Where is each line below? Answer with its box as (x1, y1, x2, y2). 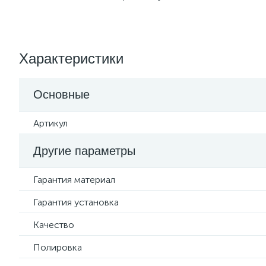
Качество (33, 219, 74, 230)
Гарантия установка (33, 197, 119, 208)
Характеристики (19, 50, 123, 66)
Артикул (33, 118, 68, 129)
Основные (33, 88, 90, 101)
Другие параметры (33, 144, 135, 157)
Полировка (33, 242, 82, 253)
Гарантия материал (33, 174, 115, 185)
